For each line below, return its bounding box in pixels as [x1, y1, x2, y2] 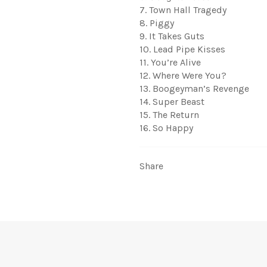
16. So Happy [139, 122, 193, 133]
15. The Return [139, 108, 199, 120]
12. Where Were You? [139, 69, 226, 81]
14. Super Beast [139, 95, 204, 107]
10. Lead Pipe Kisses [139, 43, 225, 55]
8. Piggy [139, 17, 174, 29]
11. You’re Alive [139, 56, 201, 68]
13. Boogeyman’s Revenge [139, 82, 249, 94]
